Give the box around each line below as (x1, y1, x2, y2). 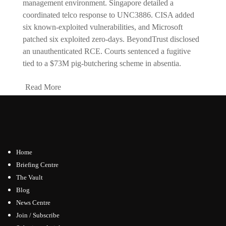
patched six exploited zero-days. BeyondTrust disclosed (22, 34, 199, 43)
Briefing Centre (16, 160, 59, 168)
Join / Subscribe (16, 211, 60, 219)
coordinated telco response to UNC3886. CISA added (22, 10, 194, 19)
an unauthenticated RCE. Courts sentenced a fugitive (22, 46, 191, 55)
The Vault (16, 173, 43, 181)
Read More (25, 82, 61, 91)
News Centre (16, 198, 50, 206)
